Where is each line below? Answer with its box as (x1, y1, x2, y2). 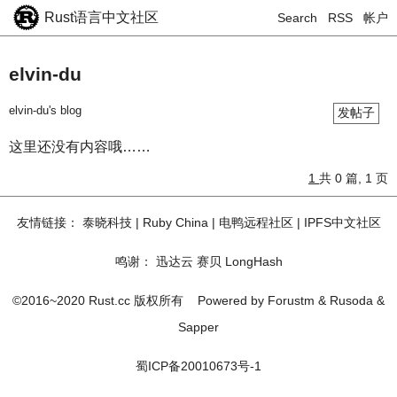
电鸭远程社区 (218, 215, 293, 230)
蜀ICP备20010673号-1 (136, 359, 261, 373)
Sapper (178, 320, 219, 334)
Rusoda (330, 293, 373, 307)
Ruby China (142, 215, 208, 230)
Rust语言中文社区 (44, 10, 159, 25)
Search (277, 11, 317, 25)
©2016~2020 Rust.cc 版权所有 (12, 293, 198, 307)
